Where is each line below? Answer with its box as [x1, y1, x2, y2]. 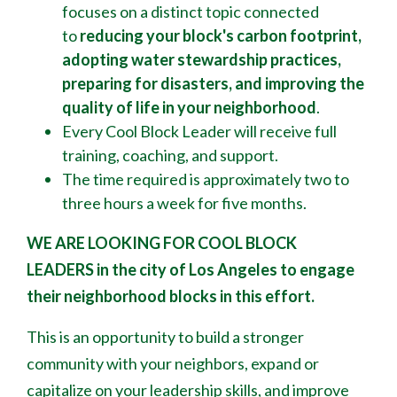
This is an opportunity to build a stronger [27, 327, 304, 346]
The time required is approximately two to [62, 169, 349, 189]
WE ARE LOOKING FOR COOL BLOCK [27, 233, 297, 253]
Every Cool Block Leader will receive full [62, 121, 337, 141]
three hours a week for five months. [62, 193, 309, 213]
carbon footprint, [237, 26, 362, 45]
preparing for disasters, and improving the [62, 74, 364, 93]
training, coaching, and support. [62, 145, 278, 165]
